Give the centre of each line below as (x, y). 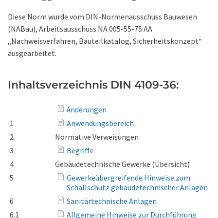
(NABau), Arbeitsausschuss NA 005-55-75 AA (80, 29)
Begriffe (80, 150)
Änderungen (87, 109)
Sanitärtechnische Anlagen (112, 201)
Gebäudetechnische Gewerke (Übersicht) (122, 164)
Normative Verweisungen (97, 137)
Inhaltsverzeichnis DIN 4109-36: (93, 85)
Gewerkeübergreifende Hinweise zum (128, 178)
